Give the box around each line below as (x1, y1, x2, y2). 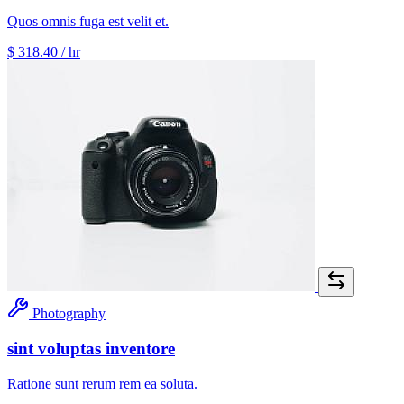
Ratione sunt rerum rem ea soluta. (7, 375, 197, 391)
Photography (32, 306, 106, 322)
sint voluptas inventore (7, 338, 175, 358)
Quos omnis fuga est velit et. (7, 14, 169, 30)
